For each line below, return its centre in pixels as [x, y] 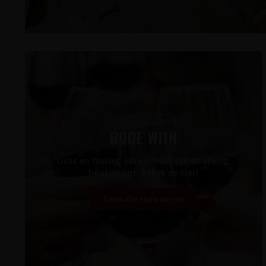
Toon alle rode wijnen [143, 199]
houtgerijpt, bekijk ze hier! [144, 172]
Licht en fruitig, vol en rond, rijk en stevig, [143, 161]
